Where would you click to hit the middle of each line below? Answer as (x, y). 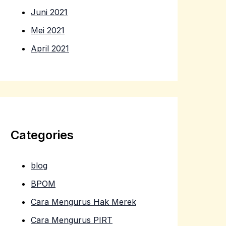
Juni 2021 (49, 12)
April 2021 (50, 49)
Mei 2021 (48, 31)
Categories (42, 135)
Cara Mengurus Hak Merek (83, 202)
